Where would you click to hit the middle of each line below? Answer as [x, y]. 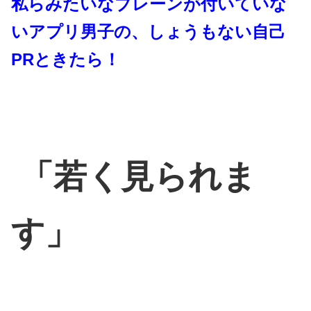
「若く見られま [134, 177]
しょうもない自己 [217, 32]
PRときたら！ [66, 60]
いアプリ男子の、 [79, 32]
